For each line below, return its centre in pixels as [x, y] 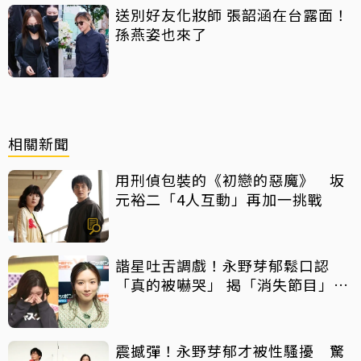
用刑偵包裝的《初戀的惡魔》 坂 [230, 179]
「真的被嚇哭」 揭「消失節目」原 [232, 284]
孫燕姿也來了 [161, 33]
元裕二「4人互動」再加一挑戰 [219, 199]
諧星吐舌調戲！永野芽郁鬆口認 [222, 265]
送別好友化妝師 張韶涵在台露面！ [232, 14]
